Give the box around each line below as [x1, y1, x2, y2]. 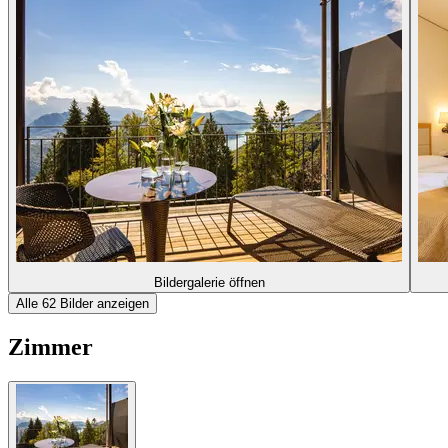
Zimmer [8, 333, 93, 360]
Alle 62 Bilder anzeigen [16, 295, 149, 311]
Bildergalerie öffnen [153, 274, 265, 290]
